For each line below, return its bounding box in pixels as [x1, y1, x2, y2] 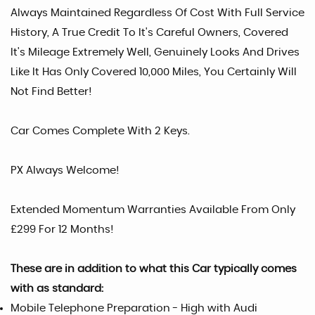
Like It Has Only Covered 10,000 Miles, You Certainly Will [11, 66, 297, 77]
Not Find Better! [11, 86, 91, 97]
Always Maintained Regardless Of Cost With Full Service [11, 7, 304, 18]
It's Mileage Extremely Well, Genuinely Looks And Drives [11, 46, 300, 58]
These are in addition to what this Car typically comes [11, 263, 297, 274]
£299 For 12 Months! [11, 224, 113, 235]
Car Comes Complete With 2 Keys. [11, 125, 190, 136]
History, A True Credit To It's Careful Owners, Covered [11, 27, 288, 38]
